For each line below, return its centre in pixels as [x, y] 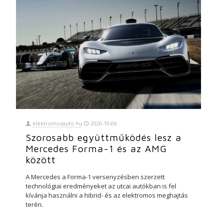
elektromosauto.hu [57, 124]
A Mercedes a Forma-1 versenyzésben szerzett [95, 177]
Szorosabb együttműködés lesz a [104, 138]
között [41, 160]
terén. [34, 205]
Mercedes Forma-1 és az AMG [96, 149]
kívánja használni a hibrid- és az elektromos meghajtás [107, 195]
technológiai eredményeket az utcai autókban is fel [101, 186]
